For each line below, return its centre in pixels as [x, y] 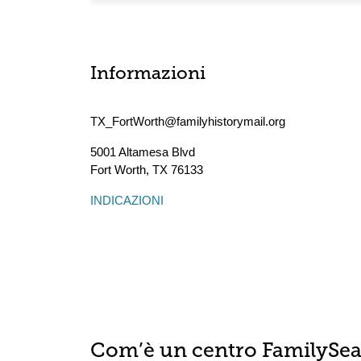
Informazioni [148, 75]
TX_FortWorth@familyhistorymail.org [188, 121]
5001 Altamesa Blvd [143, 152]
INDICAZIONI [127, 200]
